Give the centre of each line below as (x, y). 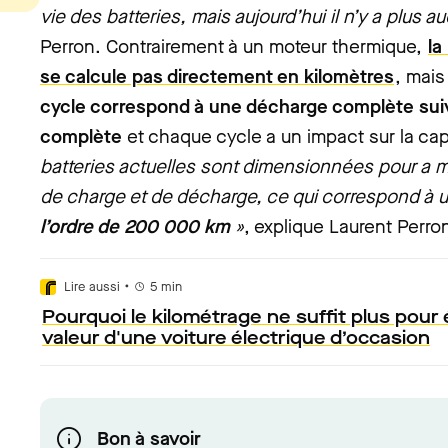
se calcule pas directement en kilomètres (217, 76)
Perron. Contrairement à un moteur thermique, (233, 46)
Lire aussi (92, 286)
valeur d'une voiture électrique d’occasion (236, 338)
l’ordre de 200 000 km (135, 226)
